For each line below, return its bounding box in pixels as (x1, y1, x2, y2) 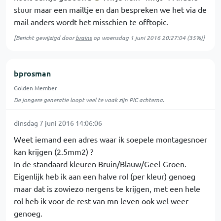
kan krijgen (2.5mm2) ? (14, 147, 93, 156)
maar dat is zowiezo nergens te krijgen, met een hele (14, 184, 200, 193)
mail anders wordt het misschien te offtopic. (14, 17, 168, 27)
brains (75, 34, 92, 41)
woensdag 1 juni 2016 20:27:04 (102, 34, 185, 41)
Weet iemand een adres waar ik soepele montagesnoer (14, 134, 207, 144)
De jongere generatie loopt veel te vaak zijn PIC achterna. (14, 96, 164, 104)
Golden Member (14, 84, 57, 92)
